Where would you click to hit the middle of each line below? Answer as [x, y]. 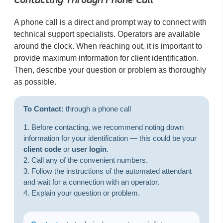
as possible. [35, 82]
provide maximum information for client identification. [106, 58]
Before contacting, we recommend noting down [107, 127]
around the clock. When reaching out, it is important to [108, 46]
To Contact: [43, 109]
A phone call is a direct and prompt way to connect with [110, 22]
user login [89, 149]
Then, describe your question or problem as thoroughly [110, 70]
